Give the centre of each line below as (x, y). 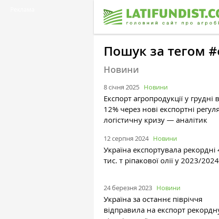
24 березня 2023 (128, 187)
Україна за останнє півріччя (153, 199)
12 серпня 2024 (126, 138)
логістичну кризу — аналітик (155, 120)
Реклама (22, 9)
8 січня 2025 (121, 87)
